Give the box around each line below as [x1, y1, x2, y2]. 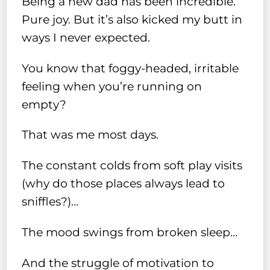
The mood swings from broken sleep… [22, 225, 238, 240]
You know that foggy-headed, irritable [22, 61, 239, 75]
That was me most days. [22, 128, 159, 142]
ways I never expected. [22, 30, 151, 45]
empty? [22, 97, 67, 111]
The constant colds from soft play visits [22, 159, 243, 173]
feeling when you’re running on [22, 79, 202, 93]
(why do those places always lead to [22, 177, 225, 191]
